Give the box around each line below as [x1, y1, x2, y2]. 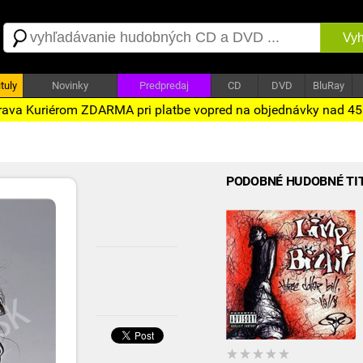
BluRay [313, 79, 344, 92]
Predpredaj [139, 79, 189, 92]
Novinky [52, 79, 88, 92]
